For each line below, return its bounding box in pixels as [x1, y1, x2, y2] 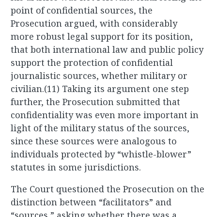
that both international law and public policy [11, 44, 204, 56]
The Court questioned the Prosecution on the [11, 183, 205, 195]
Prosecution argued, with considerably [11, 17, 178, 30]
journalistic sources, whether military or [11, 70, 188, 82]
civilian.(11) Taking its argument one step [11, 83, 189, 95]
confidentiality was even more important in [11, 109, 199, 121]
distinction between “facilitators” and [11, 196, 172, 208]
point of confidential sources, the [11, 4, 153, 16]
